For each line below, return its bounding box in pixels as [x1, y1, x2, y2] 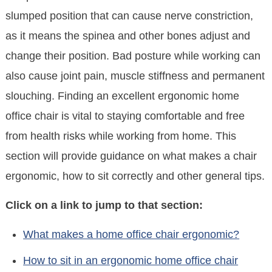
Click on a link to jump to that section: [5, 199, 203, 211]
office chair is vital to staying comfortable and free [5, 109, 245, 122]
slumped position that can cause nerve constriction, [5, 9, 254, 22]
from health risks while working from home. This [5, 129, 237, 142]
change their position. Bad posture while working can [5, 49, 261, 62]
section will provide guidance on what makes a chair [5, 149, 257, 162]
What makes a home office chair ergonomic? [23, 228, 240, 240]
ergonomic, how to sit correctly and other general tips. [5, 169, 265, 182]
